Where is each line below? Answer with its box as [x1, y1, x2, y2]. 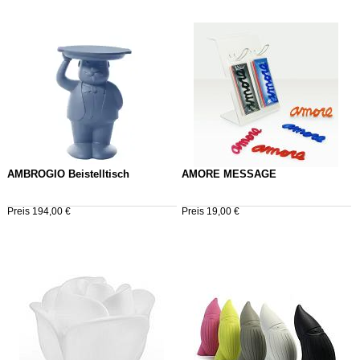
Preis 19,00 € [181, 207, 239, 217]
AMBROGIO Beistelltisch [7, 169, 129, 181]
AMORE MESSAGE [181, 169, 276, 181]
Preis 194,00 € [7, 207, 71, 217]
